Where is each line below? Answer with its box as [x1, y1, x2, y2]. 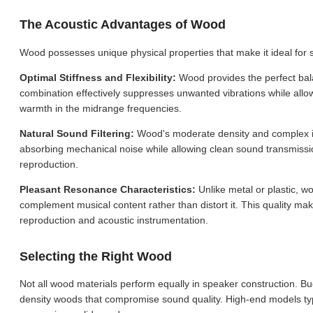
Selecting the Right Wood [20, 249, 172, 263]
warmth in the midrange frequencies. [20, 102, 182, 114]
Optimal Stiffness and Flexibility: [20, 71, 179, 83]
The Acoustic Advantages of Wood [20, 17, 226, 32]
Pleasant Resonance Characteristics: [20, 183, 198, 195]
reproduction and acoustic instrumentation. [20, 214, 208, 226]
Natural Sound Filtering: [20, 127, 137, 139]
